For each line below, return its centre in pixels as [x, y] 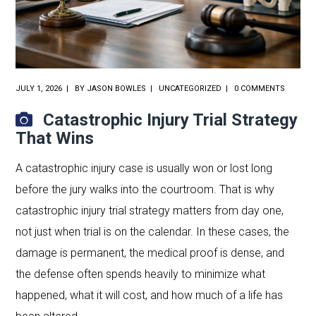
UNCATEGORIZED [190, 88]
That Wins [55, 138]
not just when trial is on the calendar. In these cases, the [153, 231]
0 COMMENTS [260, 88]
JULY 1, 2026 [39, 88]
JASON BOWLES [117, 88]
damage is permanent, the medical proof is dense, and [150, 253]
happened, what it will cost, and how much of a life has [150, 295]
